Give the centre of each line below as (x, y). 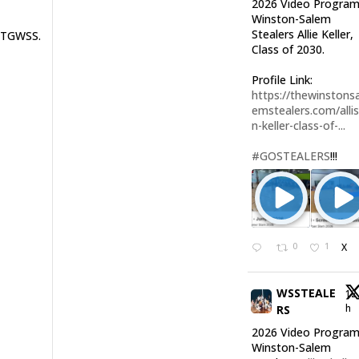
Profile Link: (282, 80)
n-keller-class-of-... (299, 125)
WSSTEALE (306, 292)
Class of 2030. (288, 49)
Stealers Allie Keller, (303, 34)
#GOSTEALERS (291, 156)
